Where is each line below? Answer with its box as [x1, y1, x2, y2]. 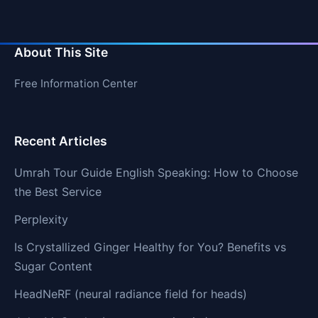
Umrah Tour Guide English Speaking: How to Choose [14, 165, 298, 180]
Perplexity [14, 212, 68, 226]
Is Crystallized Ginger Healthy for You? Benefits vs [14, 239, 286, 254]
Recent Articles [14, 133, 107, 148]
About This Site [14, 44, 108, 60]
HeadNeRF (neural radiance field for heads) [14, 286, 247, 301]
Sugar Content [14, 258, 92, 273]
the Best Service [14, 184, 102, 199]
